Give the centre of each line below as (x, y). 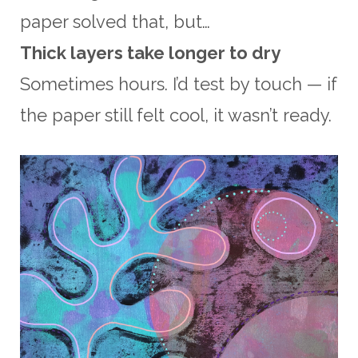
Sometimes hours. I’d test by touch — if (179, 84)
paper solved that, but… (115, 22)
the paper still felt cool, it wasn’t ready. (176, 115)
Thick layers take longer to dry (150, 53)
